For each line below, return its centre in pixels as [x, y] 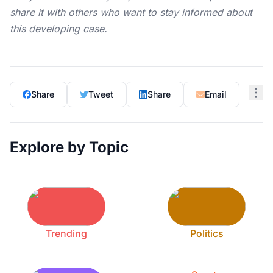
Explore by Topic [69, 147]
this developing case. [58, 29]
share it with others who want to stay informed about [131, 12]
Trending [66, 233]
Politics [207, 233]
